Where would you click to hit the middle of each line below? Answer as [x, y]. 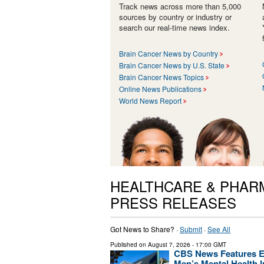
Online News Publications [160, 89]
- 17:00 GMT [208, 245]
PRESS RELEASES [173, 203]
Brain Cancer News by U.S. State [172, 65]
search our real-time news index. [174, 28]
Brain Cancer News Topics [161, 77]
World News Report [150, 101]
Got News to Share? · [145, 229]
